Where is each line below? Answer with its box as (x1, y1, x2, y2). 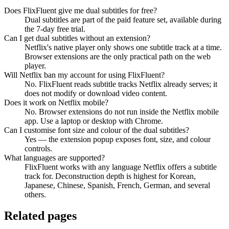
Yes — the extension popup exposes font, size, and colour (25, 134, 211, 144)
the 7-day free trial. (25, 24, 85, 33)
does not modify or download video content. (25, 88, 167, 98)
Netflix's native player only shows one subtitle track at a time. (25, 42, 222, 52)
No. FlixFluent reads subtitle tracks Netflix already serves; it (25, 79, 217, 88)
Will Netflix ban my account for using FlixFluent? (4, 70, 165, 79)
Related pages (4, 209, 77, 223)
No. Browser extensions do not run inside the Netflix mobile (25, 107, 219, 116)
